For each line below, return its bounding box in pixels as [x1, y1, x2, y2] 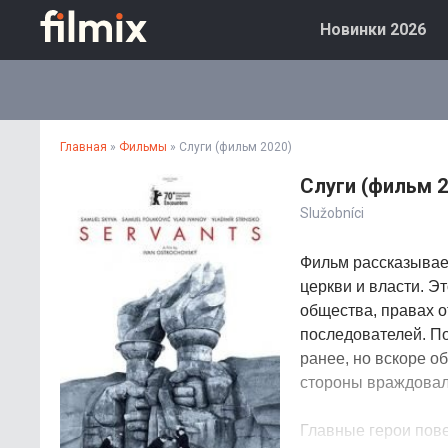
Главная [60, 140, 107, 154]
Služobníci [300, 205, 364, 221]
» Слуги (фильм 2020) [167, 140, 292, 154]
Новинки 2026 [320, 20, 426, 39]
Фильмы [119, 140, 167, 154]
